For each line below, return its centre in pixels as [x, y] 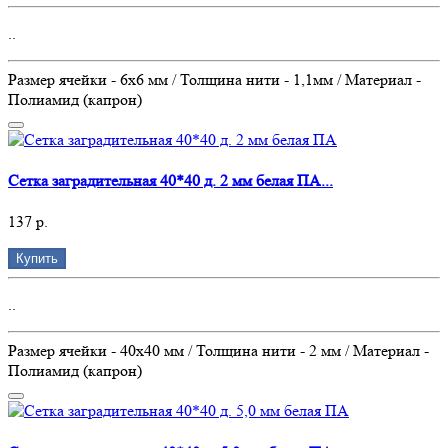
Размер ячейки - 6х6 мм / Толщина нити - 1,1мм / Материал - [214, 79]
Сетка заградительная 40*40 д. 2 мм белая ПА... [170, 181]
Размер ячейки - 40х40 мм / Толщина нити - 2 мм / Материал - [218, 351]
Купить [37, 259]
